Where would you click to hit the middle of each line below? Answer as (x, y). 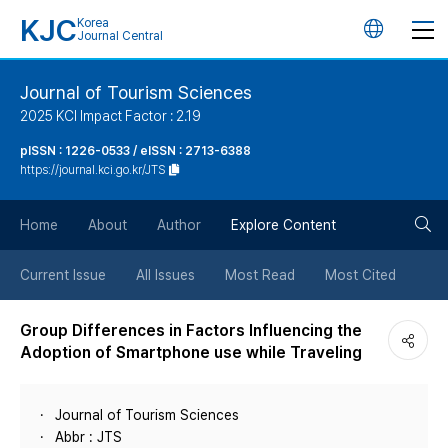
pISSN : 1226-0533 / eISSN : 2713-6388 (135, 151)
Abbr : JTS (88, 437)
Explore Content (283, 225)
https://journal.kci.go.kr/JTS (93, 170)
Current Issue (63, 275)
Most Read (260, 275)
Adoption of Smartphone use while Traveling (191, 352)
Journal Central (120, 36)
